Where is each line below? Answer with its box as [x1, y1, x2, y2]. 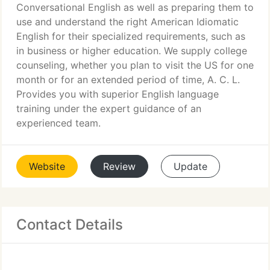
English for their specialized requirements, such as [16, 30, 245, 42]
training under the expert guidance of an [16, 102, 201, 115]
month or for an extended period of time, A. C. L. [16, 74, 240, 86]
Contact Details [16, 216, 123, 233]
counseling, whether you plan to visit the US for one [16, 59, 254, 71]
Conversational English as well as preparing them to [16, 1, 254, 13]
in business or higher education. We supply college [16, 45, 247, 57]
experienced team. [16, 117, 101, 129]
